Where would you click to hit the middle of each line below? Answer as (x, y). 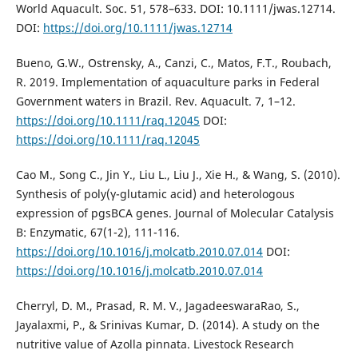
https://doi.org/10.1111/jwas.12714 (137, 27)
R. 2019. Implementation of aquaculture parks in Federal (167, 82)
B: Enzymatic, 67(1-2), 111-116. (97, 232)
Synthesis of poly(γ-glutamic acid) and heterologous (155, 193)
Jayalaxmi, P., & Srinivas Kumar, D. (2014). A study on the (167, 325)
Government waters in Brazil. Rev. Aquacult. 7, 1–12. (155, 101)
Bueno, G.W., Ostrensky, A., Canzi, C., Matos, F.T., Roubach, (173, 62)
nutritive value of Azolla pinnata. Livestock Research (155, 344)
